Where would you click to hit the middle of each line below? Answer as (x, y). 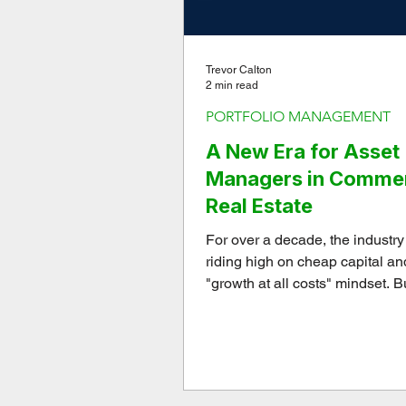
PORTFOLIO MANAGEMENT (298, 116)
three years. (243, 327)
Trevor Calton (239, 70)
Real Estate (259, 206)
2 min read (232, 85)
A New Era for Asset (303, 151)
